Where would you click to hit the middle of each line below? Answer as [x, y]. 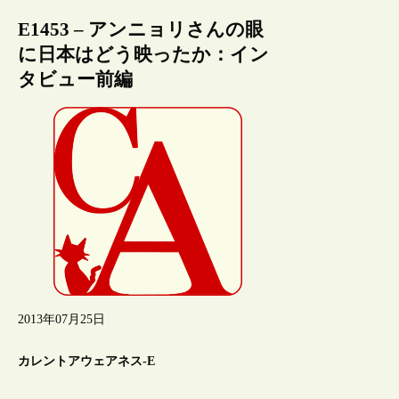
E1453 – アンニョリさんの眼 [141, 29]
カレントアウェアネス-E [87, 362]
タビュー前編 [76, 79]
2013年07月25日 [62, 319]
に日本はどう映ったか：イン [144, 54]
